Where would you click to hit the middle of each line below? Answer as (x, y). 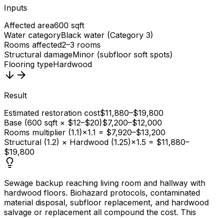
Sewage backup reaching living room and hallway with (105, 183)
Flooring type (28, 64)
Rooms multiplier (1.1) (43, 132)
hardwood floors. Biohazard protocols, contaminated (102, 192)
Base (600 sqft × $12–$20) (53, 122)
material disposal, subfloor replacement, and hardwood (106, 202)
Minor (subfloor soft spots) (123, 54)
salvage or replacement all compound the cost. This (100, 212)
